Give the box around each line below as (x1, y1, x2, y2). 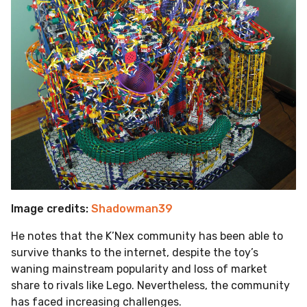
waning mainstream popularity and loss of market (11, 262, 267, 276)
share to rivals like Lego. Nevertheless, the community (11, 279, 290, 293)
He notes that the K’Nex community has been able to (11, 230, 283, 243)
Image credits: (11, 202, 91, 216)
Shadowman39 (91, 202, 173, 216)
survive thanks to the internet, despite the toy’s (11, 246, 258, 260)
